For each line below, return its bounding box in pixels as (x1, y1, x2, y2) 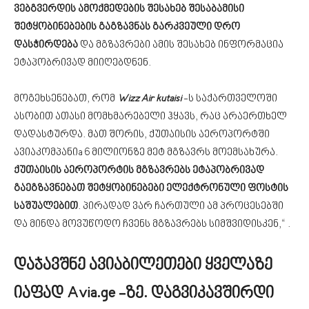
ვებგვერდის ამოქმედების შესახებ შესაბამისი (14, 3, 244, 15)
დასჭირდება (14, 39, 78, 51)
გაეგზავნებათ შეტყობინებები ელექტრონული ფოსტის (14, 183, 288, 195)
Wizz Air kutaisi (117, 93, 181, 105)
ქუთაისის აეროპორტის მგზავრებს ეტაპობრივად (14, 165, 264, 177)
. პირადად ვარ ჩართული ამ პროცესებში (78, 201, 283, 212)
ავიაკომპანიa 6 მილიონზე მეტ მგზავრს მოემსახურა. (14, 147, 278, 159)
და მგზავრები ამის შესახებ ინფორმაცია (78, 39, 283, 51)
